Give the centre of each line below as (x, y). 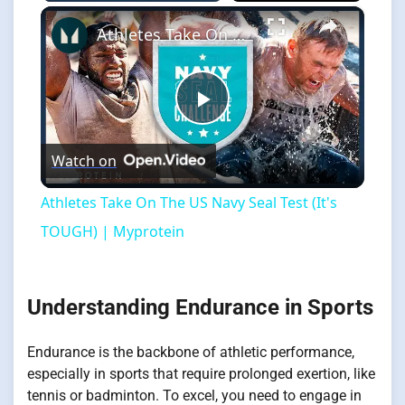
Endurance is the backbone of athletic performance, (191, 353)
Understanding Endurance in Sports (200, 308)
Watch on (84, 161)
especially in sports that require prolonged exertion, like (201, 374)
